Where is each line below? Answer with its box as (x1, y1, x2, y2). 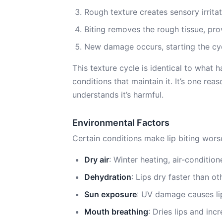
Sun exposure (84, 189, 137, 199)
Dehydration (84, 172, 131, 182)
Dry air (84, 155, 109, 165)
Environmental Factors (72, 117, 169, 128)
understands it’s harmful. (72, 90, 164, 100)
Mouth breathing (84, 207, 148, 217)
